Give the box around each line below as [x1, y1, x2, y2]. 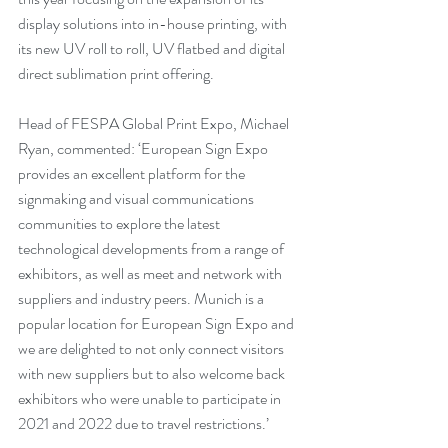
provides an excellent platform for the [18, 161, 248, 185]
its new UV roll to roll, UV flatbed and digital [18, 36, 288, 60]
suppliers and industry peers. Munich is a [18, 286, 267, 310]
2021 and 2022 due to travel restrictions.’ [18, 411, 269, 435]
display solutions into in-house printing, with [18, 11, 290, 35]
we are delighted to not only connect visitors [18, 336, 287, 360]
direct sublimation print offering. [18, 61, 217, 85]
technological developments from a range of [18, 236, 287, 260]
